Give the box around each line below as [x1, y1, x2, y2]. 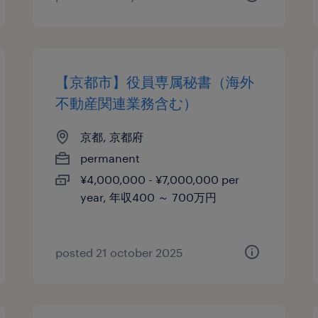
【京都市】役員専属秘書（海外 [55, 73, 255, 90]
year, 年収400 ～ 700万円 [80, 190, 217, 204]
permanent [80, 151, 141, 165]
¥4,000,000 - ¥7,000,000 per [80, 172, 240, 186]
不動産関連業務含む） [55, 94, 198, 111]
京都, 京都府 [80, 130, 144, 143]
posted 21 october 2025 [55, 246, 184, 259]
